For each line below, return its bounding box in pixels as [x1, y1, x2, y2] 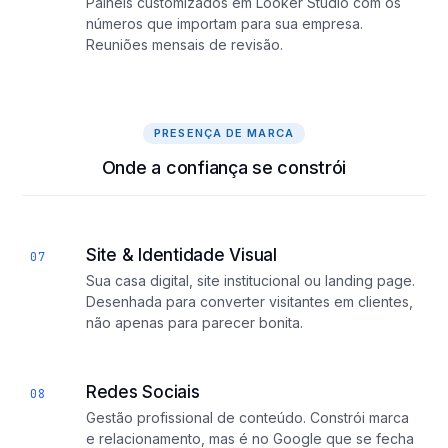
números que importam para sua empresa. [86, 15, 363, 32]
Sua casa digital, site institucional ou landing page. [86, 272, 415, 289]
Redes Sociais [86, 382, 200, 402]
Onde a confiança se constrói [101, 157, 347, 178]
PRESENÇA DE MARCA [154, 126, 294, 140]
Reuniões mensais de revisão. [86, 36, 283, 53]
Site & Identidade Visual [86, 245, 277, 265]
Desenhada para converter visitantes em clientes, [86, 293, 413, 310]
